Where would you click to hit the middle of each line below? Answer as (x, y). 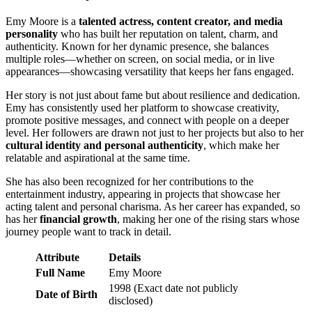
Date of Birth (67, 294)
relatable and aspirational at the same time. (98, 157)
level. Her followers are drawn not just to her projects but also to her (155, 132)
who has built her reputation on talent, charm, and (168, 33)
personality (32, 33)
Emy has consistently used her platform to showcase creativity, (142, 107)
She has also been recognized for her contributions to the (130, 181)
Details (125, 257)
